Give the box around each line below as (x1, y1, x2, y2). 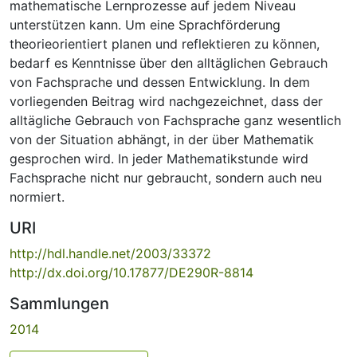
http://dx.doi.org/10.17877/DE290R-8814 (10, 264, 253, 280)
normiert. (10, 188, 65, 205)
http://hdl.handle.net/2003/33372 (10, 245, 211, 261)
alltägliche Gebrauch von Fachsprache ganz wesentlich (10, 112, 341, 128)
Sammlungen (10, 293, 109, 313)
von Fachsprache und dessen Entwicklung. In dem (10, 73, 310, 90)
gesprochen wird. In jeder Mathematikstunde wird (10, 150, 308, 167)
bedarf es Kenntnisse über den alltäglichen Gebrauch (10, 54, 328, 71)
